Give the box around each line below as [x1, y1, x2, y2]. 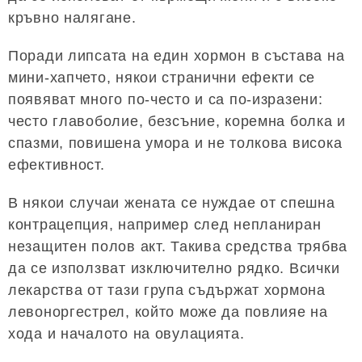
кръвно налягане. [8, 9, 137, 26]
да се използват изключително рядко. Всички [8, 259, 340, 276]
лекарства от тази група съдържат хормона [8, 281, 326, 298]
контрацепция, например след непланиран [8, 216, 322, 233]
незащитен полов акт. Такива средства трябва [8, 238, 347, 255]
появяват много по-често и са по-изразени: [8, 90, 323, 107]
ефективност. [8, 156, 105, 173]
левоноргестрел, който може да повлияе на [8, 303, 328, 320]
